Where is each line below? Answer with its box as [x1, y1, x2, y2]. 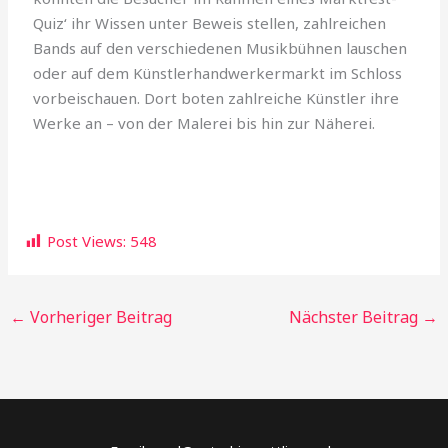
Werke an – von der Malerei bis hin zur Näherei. [33, 112, 376, 133]
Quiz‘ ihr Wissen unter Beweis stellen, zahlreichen [33, 12, 387, 33]
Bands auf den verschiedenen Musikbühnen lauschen [33, 37, 408, 58]
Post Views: [47, 230, 127, 251]
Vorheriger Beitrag [26, 305, 173, 328]
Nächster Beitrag [288, 305, 422, 328]
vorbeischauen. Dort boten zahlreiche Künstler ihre [33, 87, 400, 108]
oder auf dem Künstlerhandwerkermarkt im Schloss [33, 62, 403, 83]
